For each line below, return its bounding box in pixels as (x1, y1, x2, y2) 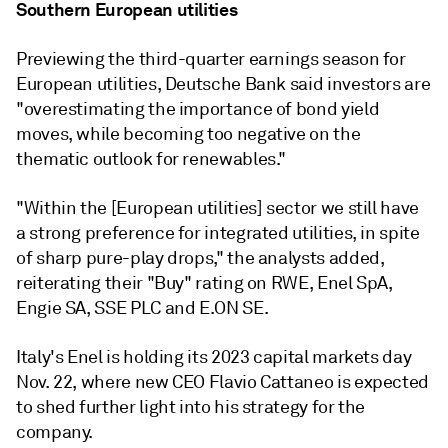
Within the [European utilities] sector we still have (23, 196, 419, 219)
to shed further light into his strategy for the (16, 395, 366, 418)
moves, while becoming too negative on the (16, 122, 361, 145)
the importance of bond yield (148, 97, 380, 120)
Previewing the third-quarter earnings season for (16, 47, 406, 70)
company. (16, 420, 94, 443)
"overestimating (16, 97, 149, 120)
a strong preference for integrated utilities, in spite (16, 221, 420, 244)
